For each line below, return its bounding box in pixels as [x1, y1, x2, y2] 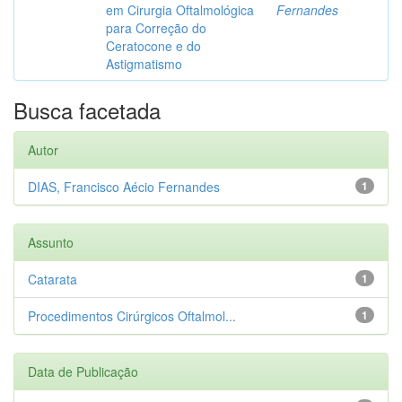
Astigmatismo [106, 55, 182, 74]
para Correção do [106, 19, 206, 38]
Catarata [28, 270, 77, 289]
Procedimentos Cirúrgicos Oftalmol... [28, 307, 236, 326]
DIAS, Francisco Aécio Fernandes [28, 178, 220, 197]
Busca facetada [13, 94, 161, 127]
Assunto [28, 233, 74, 252]
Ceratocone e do [106, 37, 201, 56]
